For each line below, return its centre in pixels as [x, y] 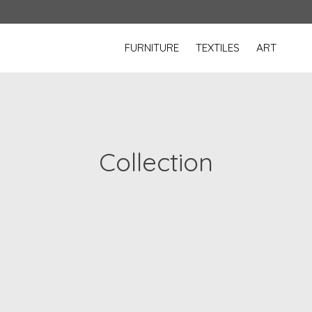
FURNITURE [152, 48]
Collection [156, 162]
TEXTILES [218, 48]
